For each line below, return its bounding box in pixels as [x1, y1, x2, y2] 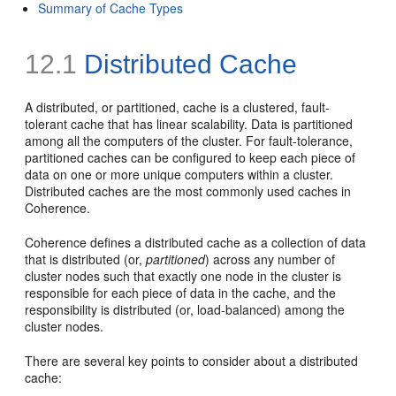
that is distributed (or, [25, 249, 147, 268]
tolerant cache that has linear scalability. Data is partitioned [25, 114, 354, 133]
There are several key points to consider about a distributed [25, 351, 359, 369]
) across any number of [205, 249, 336, 268]
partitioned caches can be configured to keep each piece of [25, 148, 356, 166]
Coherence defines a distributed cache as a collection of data [25, 232, 367, 251]
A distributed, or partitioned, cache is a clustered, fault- [25, 97, 331, 116]
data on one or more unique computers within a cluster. [25, 164, 334, 183]
